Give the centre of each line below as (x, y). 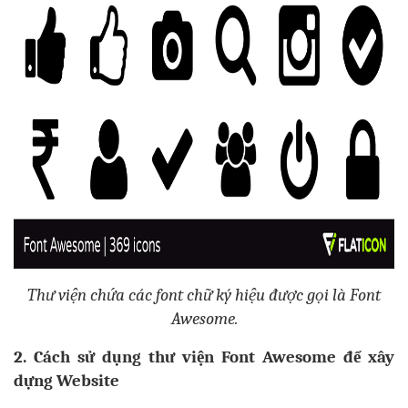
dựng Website (66, 381)
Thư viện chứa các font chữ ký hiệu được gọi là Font (204, 296)
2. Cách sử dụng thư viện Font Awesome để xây (204, 357)
